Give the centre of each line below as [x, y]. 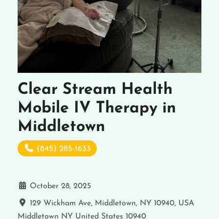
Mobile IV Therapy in [97, 109]
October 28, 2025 [60, 186]
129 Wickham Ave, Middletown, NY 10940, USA [112, 204]
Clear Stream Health [95, 90]
